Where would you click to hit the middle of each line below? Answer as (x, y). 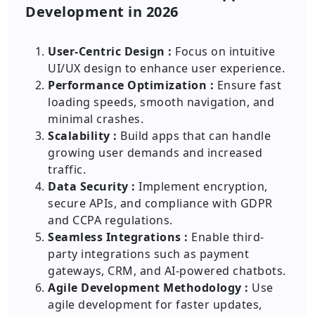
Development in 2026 (102, 12)
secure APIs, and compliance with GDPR (160, 203)
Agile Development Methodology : (148, 288)
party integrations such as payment (148, 254)
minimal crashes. (96, 119)
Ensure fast (247, 85)
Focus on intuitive (223, 51)
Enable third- (226, 237)
